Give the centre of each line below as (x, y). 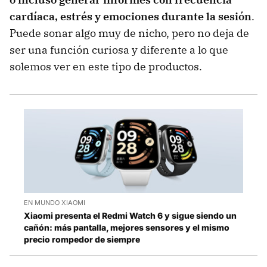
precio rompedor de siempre (82, 239)
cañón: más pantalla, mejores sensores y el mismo (127, 227)
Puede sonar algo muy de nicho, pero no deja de (129, 33)
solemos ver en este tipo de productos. (106, 67)
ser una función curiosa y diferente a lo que (119, 50)
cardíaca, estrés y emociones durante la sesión (131, 17)
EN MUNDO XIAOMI (55, 202)
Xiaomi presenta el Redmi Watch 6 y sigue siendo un (130, 215)
